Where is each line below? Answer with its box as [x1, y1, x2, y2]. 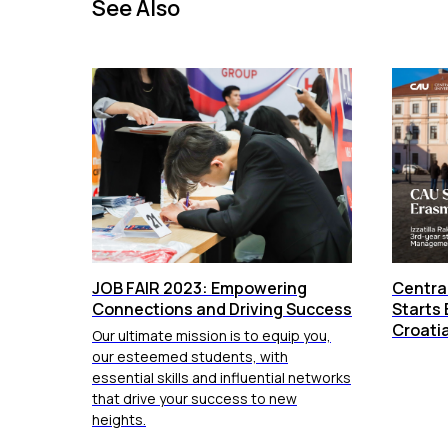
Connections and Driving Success [92, 297, 352, 320]
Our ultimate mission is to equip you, [92, 325, 331, 345]
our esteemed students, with [92, 346, 288, 366]
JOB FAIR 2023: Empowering [92, 276, 307, 299]
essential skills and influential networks [92, 367, 351, 387]
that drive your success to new [92, 388, 297, 408]
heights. [92, 409, 146, 429]
